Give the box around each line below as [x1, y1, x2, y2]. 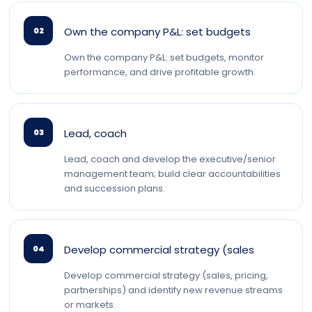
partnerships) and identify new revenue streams [64, 283, 283, 297]
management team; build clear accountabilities [64, 167, 281, 180]
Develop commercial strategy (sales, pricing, [64, 269, 268, 282]
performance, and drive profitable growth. [64, 65, 256, 79]
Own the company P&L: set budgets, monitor [64, 51, 264, 64]
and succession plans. [64, 182, 165, 195]
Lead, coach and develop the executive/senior [64, 153, 276, 166]
